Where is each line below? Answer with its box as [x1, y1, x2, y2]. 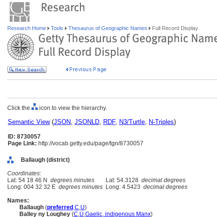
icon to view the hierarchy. [38, 105, 107, 111]
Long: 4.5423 [103, 184, 143, 190]
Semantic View [8, 118, 50, 125]
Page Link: [8, 140, 37, 147]
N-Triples [149, 118, 174, 125]
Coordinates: [7, 170, 41, 177]
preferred [47, 204, 73, 211]
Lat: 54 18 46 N [7, 177, 50, 184]
